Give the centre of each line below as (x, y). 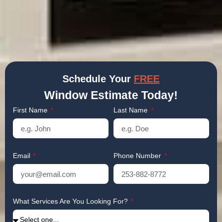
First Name (31, 110)
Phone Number (138, 156)
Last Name (132, 110)
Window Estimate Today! (111, 95)
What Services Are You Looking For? (71, 201)
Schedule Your (98, 79)
